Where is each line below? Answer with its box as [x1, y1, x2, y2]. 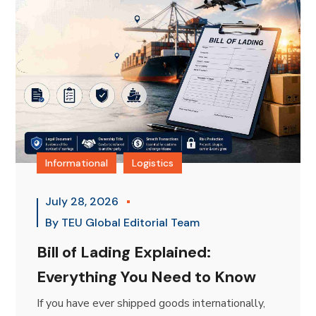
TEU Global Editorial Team [61, 215, 200, 231]
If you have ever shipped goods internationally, [37, 296, 266, 312]
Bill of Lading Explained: [37, 242, 212, 263]
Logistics [132, 157, 174, 170]
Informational [45, 157, 109, 170]
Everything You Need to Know [37, 267, 257, 288]
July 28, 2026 [45, 194, 122, 209]
